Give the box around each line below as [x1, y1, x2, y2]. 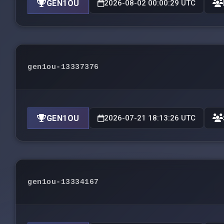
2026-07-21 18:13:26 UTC [103, 113, 195, 122]
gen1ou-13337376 [27, 62, 99, 71]
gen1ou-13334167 [27, 177, 99, 186]
